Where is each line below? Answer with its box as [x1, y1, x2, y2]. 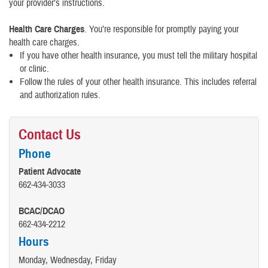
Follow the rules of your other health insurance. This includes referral [20, 76, 257, 88]
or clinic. [20, 63, 49, 75]
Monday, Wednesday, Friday [19, 254, 117, 266]
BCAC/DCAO [19, 205, 65, 218]
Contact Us [19, 126, 81, 144]
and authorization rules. [20, 89, 100, 101]
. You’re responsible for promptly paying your [84, 23, 239, 35]
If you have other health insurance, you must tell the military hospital [20, 50, 257, 62]
